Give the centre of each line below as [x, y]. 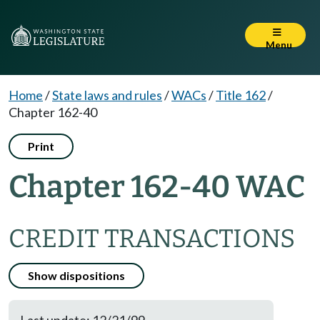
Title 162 [241, 95]
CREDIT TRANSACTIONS [152, 239]
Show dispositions [76, 275]
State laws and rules [107, 95]
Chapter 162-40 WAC [157, 187]
